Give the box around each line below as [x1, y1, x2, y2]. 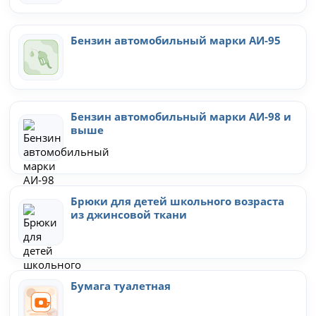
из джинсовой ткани [71, 207, 188, 221]
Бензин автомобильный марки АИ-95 [71, 32, 281, 47]
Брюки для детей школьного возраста [71, 193, 285, 208]
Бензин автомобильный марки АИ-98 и [71, 109, 292, 123]
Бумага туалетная [71, 278, 171, 293]
